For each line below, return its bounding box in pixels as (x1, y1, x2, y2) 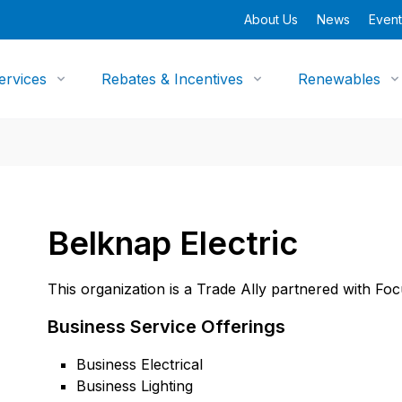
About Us (244, 12, 298, 27)
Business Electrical (76, 355, 204, 373)
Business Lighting (76, 377, 194, 395)
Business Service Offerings (48, 316, 286, 337)
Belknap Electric (48, 223, 299, 263)
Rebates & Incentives (101, 70, 244, 88)
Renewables (298, 70, 381, 88)
